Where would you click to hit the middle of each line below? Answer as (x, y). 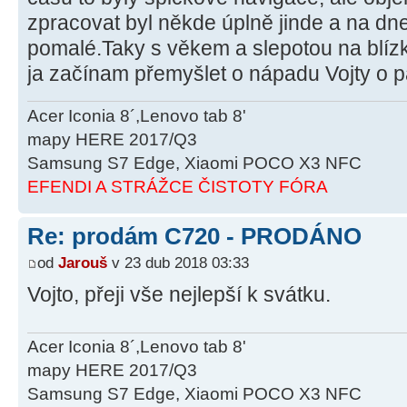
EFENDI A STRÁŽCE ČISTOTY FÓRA (178, 186)
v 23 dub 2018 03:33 (178, 263)
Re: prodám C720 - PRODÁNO (194, 236)
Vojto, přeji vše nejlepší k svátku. (179, 295)
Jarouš (83, 263)
